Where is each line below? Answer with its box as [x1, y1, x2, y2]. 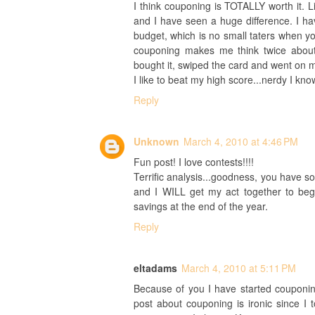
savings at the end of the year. [134, 199, 268, 213]
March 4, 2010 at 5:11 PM [181, 261, 296, 275]
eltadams [134, 261, 177, 275]
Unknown [134, 134, 179, 148]
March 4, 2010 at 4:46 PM [184, 134, 298, 148]
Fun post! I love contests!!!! [134, 155, 254, 169]
